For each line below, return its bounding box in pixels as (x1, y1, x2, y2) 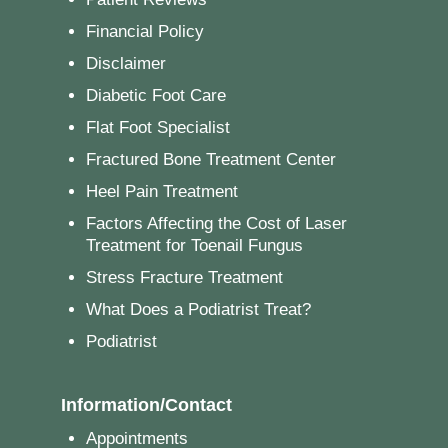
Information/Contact (60, 395, 232, 416)
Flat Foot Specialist (85, 118, 230, 138)
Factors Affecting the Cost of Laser (85, 214, 347, 234)
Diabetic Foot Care (85, 86, 226, 106)
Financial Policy (85, 22, 204, 42)
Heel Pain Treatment (85, 182, 238, 202)
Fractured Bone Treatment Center (85, 150, 336, 170)
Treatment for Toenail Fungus (85, 236, 303, 256)
